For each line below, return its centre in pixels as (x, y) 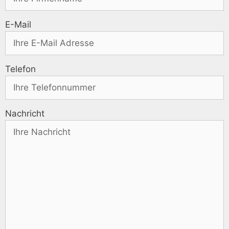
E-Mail (18, 25)
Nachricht (25, 114)
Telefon (20, 69)
